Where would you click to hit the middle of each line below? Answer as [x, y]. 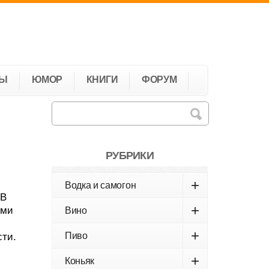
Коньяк [80, 261]
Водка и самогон [101, 185]
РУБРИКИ [130, 156]
